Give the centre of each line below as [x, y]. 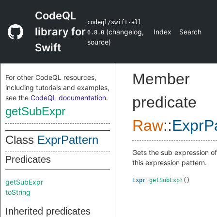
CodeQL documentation [68, 98]
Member [161, 79]
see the [18, 98]
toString [18, 192]
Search [190, 32]
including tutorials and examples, [57, 87]
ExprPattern [68, 140]
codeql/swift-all [114, 22]
